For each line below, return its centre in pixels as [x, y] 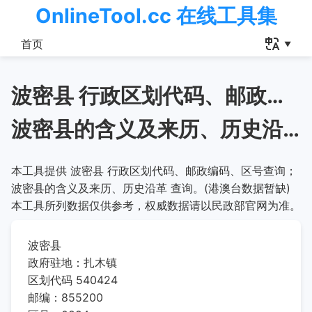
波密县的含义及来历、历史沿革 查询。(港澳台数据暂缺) [151, 188]
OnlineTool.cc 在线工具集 [156, 16]
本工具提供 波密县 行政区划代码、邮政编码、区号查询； [154, 171]
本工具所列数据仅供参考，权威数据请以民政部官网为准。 [156, 205]
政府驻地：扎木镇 [72, 263]
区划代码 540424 [73, 280]
